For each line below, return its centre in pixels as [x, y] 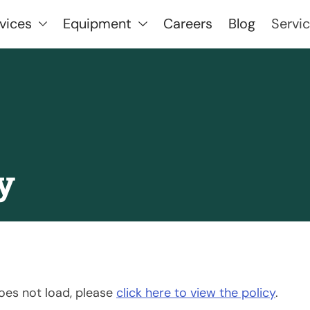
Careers [188, 23]
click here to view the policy [196, 293]
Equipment [98, 23]
